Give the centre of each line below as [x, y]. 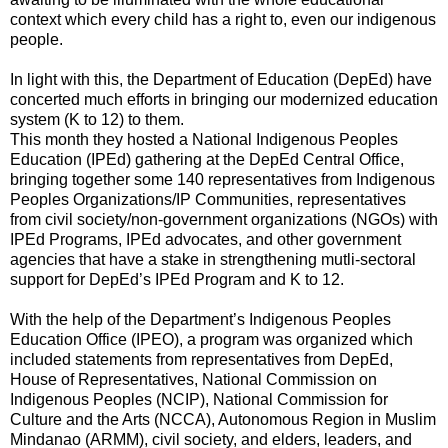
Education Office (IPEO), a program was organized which [211, 339]
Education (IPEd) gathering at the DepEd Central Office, [207, 159]
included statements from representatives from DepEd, [201, 359]
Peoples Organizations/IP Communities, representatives [208, 199]
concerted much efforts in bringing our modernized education [224, 99]
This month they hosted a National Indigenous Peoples [204, 139]
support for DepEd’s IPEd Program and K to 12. [177, 279]
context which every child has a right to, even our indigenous [223, 19]
